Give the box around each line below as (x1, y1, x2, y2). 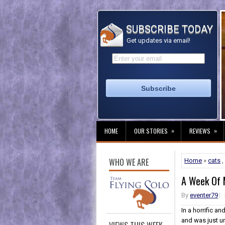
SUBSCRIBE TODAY (124, 23, 213, 35)
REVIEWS (189, 127, 210, 135)
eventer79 (190, 191, 218, 199)
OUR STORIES (134, 127, 168, 135)
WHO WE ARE (109, 156, 149, 168)
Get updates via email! (124, 37, 192, 44)
